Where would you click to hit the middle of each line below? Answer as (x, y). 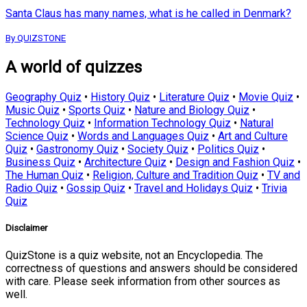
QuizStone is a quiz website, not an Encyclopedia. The (134, 255)
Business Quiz (40, 162)
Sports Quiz (97, 110)
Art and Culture (253, 136)
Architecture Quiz (125, 162)
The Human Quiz (45, 175)
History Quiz (120, 97)
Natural (257, 123)
